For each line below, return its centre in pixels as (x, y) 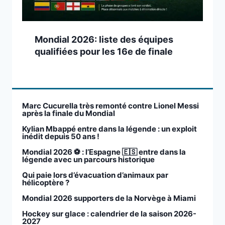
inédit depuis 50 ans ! (61, 137)
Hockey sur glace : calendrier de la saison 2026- (109, 214)
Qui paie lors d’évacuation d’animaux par (95, 175)
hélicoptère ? (46, 183)
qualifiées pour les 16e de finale (104, 52)
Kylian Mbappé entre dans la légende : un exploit (109, 129)
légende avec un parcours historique (88, 160)
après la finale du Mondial (69, 114)
